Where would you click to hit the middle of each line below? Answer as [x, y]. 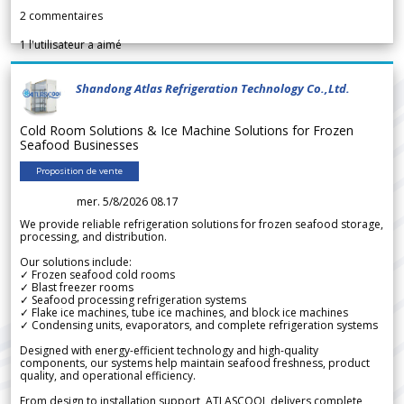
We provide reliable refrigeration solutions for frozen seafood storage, [202, 225]
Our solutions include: [76, 262]
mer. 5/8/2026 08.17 [128, 202]
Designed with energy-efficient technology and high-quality [169, 351]
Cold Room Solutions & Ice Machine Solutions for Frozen [187, 131]
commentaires [64, 16]
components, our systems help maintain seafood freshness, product [195, 363]
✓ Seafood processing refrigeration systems [133, 300]
